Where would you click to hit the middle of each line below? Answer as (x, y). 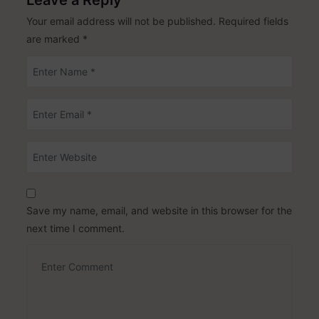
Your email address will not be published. (121, 21)
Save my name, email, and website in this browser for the (159, 210)
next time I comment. (76, 228)
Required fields (254, 21)
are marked (55, 39)
